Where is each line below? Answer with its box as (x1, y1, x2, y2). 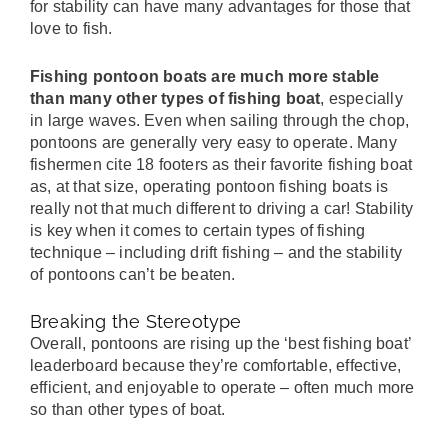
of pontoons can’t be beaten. (30, 265, 236, 283)
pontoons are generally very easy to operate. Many (30, 133, 397, 151)
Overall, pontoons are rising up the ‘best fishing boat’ (30, 335, 412, 353)
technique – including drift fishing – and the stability (30, 243, 403, 261)
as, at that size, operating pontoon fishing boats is (30, 177, 389, 195)
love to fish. (30, 20, 113, 38)
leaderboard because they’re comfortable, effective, (30, 357, 402, 375)
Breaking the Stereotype (30, 311, 242, 333)
